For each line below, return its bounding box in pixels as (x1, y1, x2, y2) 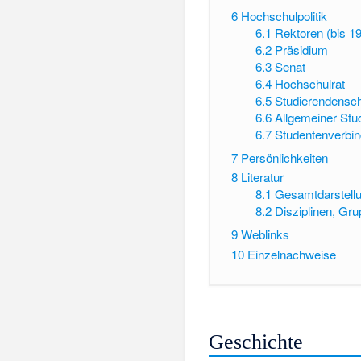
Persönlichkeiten (240, 148, 328, 166)
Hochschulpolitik (240, 6, 327, 24)
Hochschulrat (275, 74, 346, 92)
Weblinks (240, 225, 289, 243)
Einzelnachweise (247, 245, 336, 263)
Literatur (240, 168, 284, 186)
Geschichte (209, 330, 304, 355)
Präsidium (275, 40, 329, 58)
